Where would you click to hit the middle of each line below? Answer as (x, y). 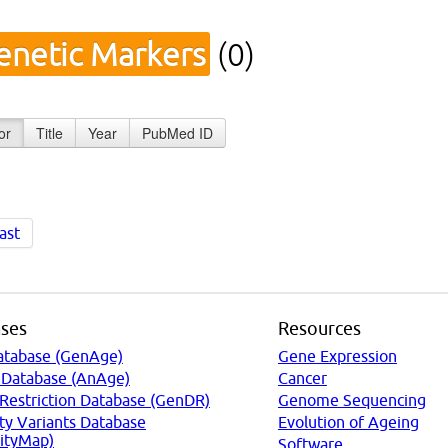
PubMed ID (177, 133)
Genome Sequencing (351, 399)
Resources (319, 328)
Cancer (302, 377)
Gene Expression (337, 355)
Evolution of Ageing (348, 421)
